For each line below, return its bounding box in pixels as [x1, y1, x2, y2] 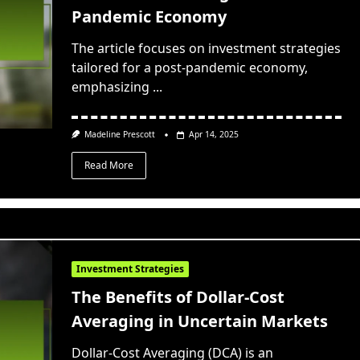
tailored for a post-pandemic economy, [71, 59, 308, 77]
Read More [84, 157, 133, 172]
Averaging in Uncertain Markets [71, 310, 328, 333]
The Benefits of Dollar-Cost [71, 286, 284, 309]
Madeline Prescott [84, 129, 156, 141]
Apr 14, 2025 [189, 129, 239, 141]
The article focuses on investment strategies [71, 39, 341, 58]
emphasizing [71, 78, 149, 96]
